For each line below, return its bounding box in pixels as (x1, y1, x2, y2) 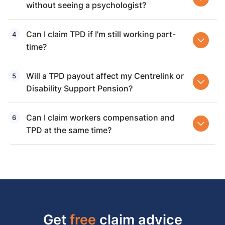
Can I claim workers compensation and (26, 111, 175, 124)
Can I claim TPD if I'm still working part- (26, 28, 176, 40)
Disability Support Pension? (26, 82, 133, 94)
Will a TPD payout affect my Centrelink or (26, 70, 184, 82)
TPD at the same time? (26, 124, 111, 136)
